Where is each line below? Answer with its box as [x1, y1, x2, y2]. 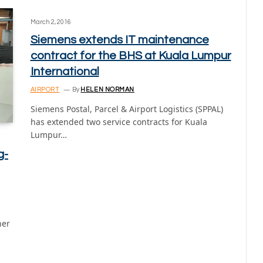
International [30, 65, 99, 77]
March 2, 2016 [30, 18, 71, 25]
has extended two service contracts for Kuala [30, 116, 207, 127]
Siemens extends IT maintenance [30, 33, 209, 46]
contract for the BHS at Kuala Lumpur [30, 49, 231, 62]
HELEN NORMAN [80, 86, 134, 93]
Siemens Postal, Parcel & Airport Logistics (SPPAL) [30, 103, 223, 114]
